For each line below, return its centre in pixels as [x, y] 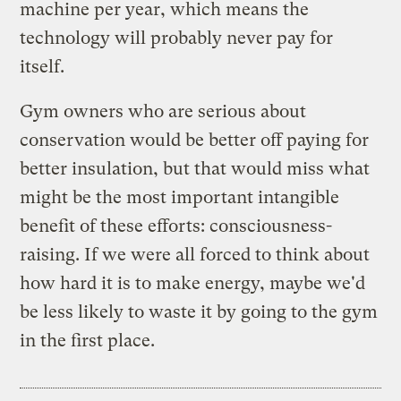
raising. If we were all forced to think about [195, 254]
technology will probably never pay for [177, 38]
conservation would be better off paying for [195, 140]
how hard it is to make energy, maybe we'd [193, 283]
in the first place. [88, 340]
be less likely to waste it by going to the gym [199, 311]
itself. [43, 66]
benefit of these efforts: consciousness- [176, 226]
